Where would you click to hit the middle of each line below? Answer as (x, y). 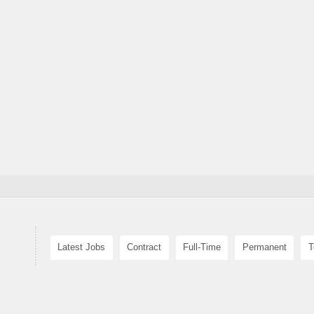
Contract (144, 247)
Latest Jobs (82, 247)
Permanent (264, 247)
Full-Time (202, 247)
